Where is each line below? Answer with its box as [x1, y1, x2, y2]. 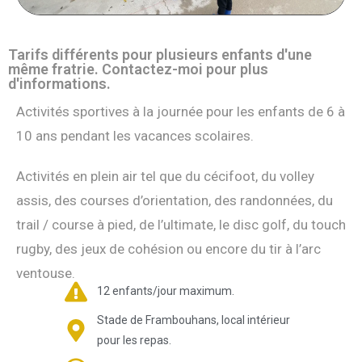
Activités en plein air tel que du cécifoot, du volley [16, 167, 314, 184]
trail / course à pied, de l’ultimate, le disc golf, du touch [16, 216, 346, 233]
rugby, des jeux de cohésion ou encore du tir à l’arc [16, 240, 321, 257]
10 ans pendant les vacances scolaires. [16, 127, 257, 144]
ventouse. [16, 264, 75, 281]
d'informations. [8, 74, 111, 92]
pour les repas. [96, 333, 171, 347]
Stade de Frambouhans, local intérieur [96, 313, 290, 326]
